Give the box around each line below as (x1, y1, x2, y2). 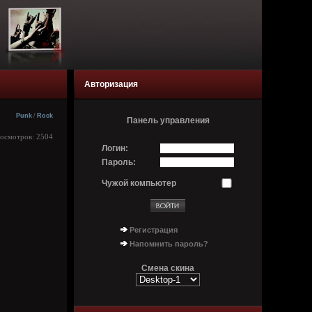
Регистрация (130, 226, 178, 234)
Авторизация (84, 79, 138, 89)
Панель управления (126, 116, 210, 125)
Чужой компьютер (102, 178, 176, 188)
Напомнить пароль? (130, 240, 208, 248)
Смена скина (141, 263, 194, 273)
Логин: (102, 143, 128, 153)
